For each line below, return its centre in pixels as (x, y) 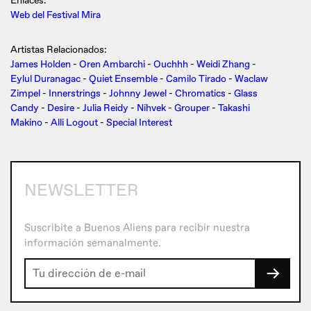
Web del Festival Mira (56, 15)
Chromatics (200, 94)
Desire (61, 108)
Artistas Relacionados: (59, 50)
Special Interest (139, 123)
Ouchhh (171, 65)
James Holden (41, 65)
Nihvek (151, 108)
